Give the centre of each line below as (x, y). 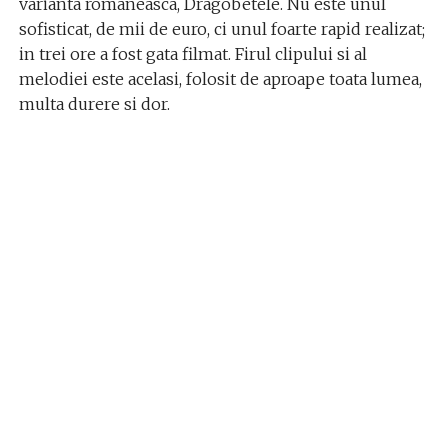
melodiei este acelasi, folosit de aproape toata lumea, (220, 79)
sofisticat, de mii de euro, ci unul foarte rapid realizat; (221, 29)
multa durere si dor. (94, 104)
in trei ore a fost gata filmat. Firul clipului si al (192, 54)
